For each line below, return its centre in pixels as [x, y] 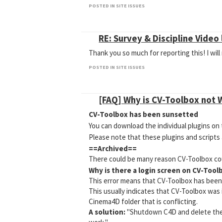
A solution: [107, 212]
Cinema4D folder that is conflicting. [143, 201]
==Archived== [113, 148]
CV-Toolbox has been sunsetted [144, 114]
